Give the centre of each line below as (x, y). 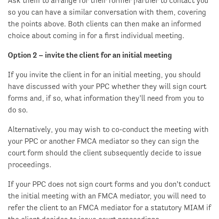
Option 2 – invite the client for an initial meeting (90, 55)
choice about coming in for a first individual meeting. (96, 36)
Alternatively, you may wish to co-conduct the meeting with (108, 130)
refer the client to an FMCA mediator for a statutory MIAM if (109, 208)
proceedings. (30, 165)
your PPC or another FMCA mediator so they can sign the (103, 141)
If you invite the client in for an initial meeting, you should (104, 75)
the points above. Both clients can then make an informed (105, 24)
